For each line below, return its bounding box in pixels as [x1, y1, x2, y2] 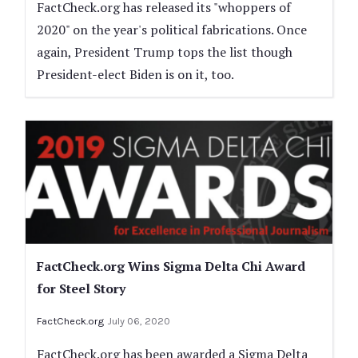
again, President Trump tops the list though [37, 42, 292, 61]
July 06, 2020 [107, 314, 170, 327]
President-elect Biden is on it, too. [37, 65, 234, 83]
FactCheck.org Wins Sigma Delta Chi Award [37, 257, 305, 275]
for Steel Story [37, 279, 125, 297]
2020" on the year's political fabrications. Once [37, 20, 307, 38]
